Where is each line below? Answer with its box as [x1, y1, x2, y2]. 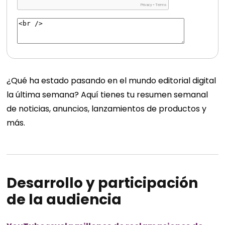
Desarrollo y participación [7, 173, 198, 193]
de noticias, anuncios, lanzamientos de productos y [7, 103, 207, 115]
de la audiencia [7, 190, 122, 209]
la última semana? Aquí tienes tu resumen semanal [7, 89, 208, 100]
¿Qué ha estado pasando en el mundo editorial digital [7, 75, 216, 86]
